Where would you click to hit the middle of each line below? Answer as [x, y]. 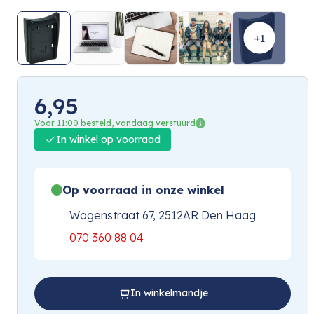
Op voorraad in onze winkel [143, 190]
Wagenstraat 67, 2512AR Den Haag [163, 215]
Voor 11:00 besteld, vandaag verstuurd [115, 123]
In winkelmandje [169, 293]
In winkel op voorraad [108, 139]
